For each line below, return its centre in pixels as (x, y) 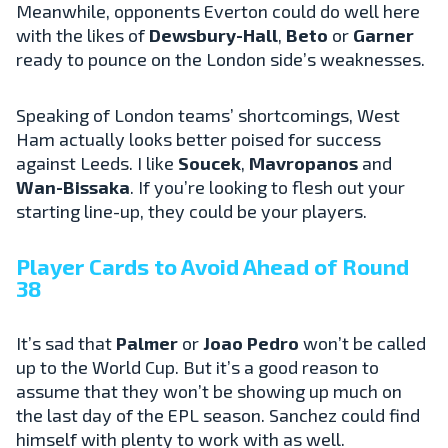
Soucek (209, 162)
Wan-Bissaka (73, 186)
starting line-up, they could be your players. (191, 210)
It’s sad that (66, 342)
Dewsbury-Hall (213, 34)
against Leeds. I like (97, 162)
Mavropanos (303, 162)
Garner (383, 34)
